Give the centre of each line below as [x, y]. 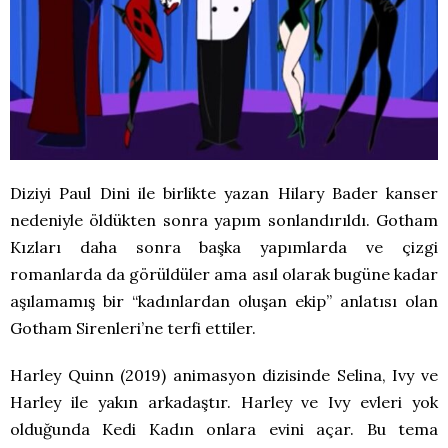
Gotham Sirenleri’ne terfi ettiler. [133, 328]
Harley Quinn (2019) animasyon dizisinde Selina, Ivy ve [224, 375]
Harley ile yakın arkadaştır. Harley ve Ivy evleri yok [224, 402]
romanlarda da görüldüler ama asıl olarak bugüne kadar [224, 274]
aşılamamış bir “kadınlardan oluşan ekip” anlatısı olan [224, 301]
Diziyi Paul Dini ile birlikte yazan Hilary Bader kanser [224, 193]
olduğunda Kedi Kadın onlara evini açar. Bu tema [224, 429]
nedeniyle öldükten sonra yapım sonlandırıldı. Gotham [224, 220]
